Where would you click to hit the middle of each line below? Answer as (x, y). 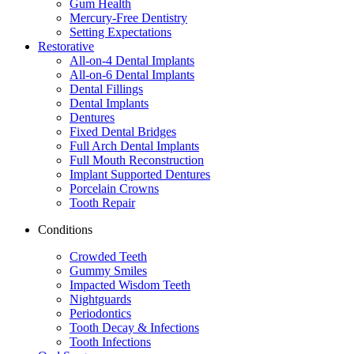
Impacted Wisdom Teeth (130, 284)
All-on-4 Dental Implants (132, 60)
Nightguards (100, 299)
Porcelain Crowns (114, 188)
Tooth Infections (110, 341)
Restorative (66, 46)
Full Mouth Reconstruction (137, 160)
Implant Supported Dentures (140, 174)
